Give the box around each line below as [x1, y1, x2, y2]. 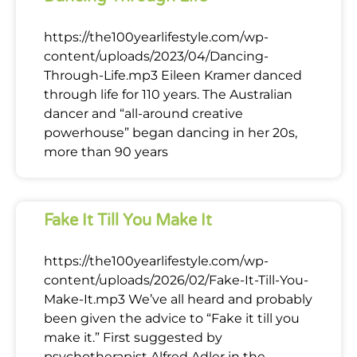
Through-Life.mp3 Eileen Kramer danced [44, 67, 302, 83]
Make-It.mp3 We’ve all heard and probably [44, 291, 312, 307]
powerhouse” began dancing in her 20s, [44, 124, 297, 140]
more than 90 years [44, 143, 168, 159]
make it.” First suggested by [44, 329, 222, 345]
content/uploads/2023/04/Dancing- [44, 48, 269, 64]
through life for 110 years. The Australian [44, 86, 292, 102]
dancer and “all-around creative [44, 105, 243, 121]
